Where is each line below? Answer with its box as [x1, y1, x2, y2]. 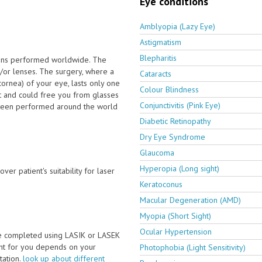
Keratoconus [140, 178, 182, 189]
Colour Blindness [140, 84, 199, 95]
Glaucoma [140, 147, 174, 158]
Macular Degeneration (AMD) [140, 194, 241, 205]
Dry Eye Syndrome [140, 131, 205, 142]
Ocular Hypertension [140, 226, 212, 237]
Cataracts [140, 68, 171, 79]
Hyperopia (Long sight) [140, 163, 219, 174]
